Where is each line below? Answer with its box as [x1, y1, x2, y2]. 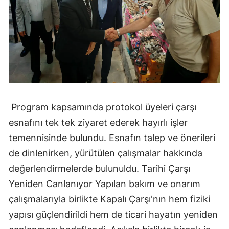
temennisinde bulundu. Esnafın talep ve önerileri [9, 132, 215, 143]
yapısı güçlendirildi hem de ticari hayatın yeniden [9, 209, 218, 220]
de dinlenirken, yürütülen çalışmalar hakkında [9, 147, 202, 158]
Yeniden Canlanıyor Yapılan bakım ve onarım [9, 178, 200, 189]
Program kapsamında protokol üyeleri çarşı [9, 101, 196, 112]
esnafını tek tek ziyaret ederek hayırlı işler [9, 117, 188, 128]
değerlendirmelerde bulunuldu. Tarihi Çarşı [9, 163, 190, 174]
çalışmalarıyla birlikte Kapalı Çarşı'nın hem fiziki [9, 193, 210, 204]
